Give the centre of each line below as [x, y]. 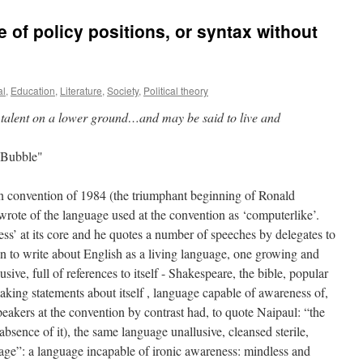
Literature [81, 90]
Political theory [176, 90]
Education [33, 90]
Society [123, 90]
